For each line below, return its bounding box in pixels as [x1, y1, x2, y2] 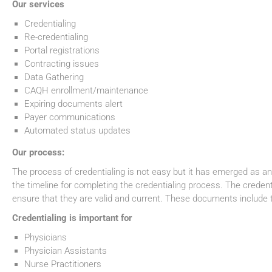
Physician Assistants [24, 245, 107, 257]
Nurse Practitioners [24, 259, 101, 270]
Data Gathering [24, 72, 84, 83]
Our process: [12, 147, 64, 158]
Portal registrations [24, 45, 100, 56]
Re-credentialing [24, 32, 88, 43]
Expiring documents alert [24, 98, 123, 110]
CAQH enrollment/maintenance [24, 85, 148, 97]
